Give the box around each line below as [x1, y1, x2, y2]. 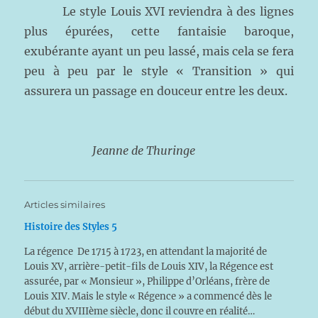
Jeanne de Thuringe [92, 143, 196, 158]
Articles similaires [24, 199, 106, 210]
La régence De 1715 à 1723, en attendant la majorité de [24, 246, 268, 258]
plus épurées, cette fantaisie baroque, [24, 24, 294, 38]
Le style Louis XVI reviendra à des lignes [24, 4, 294, 18]
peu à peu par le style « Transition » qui [24, 64, 294, 78]
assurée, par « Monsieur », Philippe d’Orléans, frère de [24, 275, 270, 287]
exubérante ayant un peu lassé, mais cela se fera [24, 44, 294, 58]
